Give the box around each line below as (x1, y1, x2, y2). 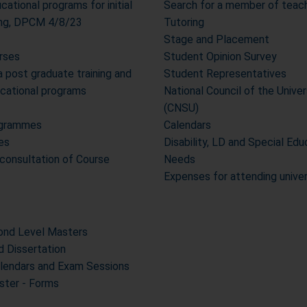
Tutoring (164, 16, 204, 29)
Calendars (164, 119, 211, 132)
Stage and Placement (164, 33, 269, 46)
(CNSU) (164, 101, 199, 114)
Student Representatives (164, 67, 286, 80)
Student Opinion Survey (164, 50, 277, 63)
